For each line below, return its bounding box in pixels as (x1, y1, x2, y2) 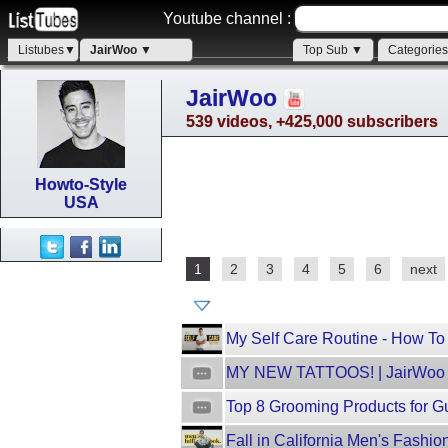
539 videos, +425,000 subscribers (186, 112, 438, 130)
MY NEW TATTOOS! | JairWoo (226, 364, 445, 381)
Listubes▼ (18, 43, 76, 57)
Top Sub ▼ (303, 43, 363, 57)
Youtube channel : (162, 9, 291, 27)
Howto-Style (35, 176, 127, 193)
